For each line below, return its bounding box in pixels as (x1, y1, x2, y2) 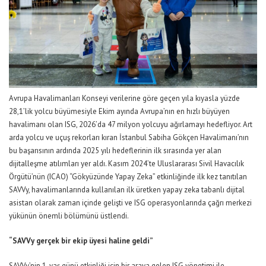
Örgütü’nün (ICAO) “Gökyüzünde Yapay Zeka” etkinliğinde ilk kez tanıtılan (9, 171, 247, 182)
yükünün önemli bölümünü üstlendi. (9, 210, 129, 221)
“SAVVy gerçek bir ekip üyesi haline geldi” (9, 235, 153, 246)
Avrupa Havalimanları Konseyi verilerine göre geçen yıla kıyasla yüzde (9, 93, 240, 103)
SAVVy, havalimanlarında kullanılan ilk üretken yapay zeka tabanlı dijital (9, 184, 245, 195)
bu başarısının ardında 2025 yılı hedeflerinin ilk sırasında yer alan (9, 145, 221, 156)
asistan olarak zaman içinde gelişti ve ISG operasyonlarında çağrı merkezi (9, 197, 252, 208)
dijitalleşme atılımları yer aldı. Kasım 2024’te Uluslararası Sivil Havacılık (9, 158, 244, 169)
